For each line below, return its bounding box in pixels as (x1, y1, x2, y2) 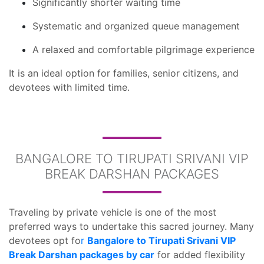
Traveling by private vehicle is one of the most (9, 206, 216, 218)
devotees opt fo (9, 235, 81, 246)
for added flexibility (154, 249, 245, 260)
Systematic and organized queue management (32, 20, 240, 32)
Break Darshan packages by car (9, 249, 154, 260)
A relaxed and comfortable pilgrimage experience (32, 44, 255, 55)
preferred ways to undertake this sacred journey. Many (9, 220, 254, 232)
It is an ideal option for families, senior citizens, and (9, 67, 239, 79)
